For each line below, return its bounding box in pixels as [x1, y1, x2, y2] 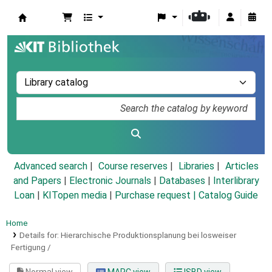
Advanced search [13, 160, 87, 172]
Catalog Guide [199, 189, 258, 202]
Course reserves [98, 160, 168, 172]
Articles [225, 160, 259, 172]
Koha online [18, 24, 80, 38]
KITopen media [42, 189, 107, 202]
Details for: [19, 230, 61, 240]
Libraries [178, 160, 214, 172]
